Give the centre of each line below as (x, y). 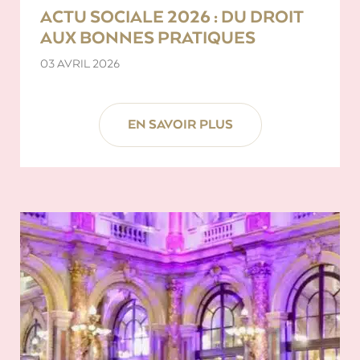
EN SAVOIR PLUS (180, 125)
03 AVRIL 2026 (80, 63)
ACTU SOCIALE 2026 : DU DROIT (172, 17)
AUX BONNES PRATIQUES (148, 38)
